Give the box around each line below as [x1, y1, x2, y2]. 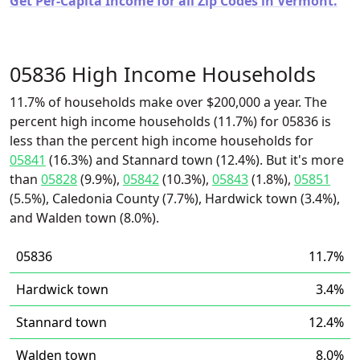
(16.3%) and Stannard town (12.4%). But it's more [46, 151, 344, 169]
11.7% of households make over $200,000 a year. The [10, 93, 327, 111]
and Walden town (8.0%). [10, 209, 159, 227]
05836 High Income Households [10, 60, 316, 88]
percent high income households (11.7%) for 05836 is [10, 112, 331, 130]
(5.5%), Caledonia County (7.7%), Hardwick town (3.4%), [10, 190, 340, 207]
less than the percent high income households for [10, 132, 313, 149]
